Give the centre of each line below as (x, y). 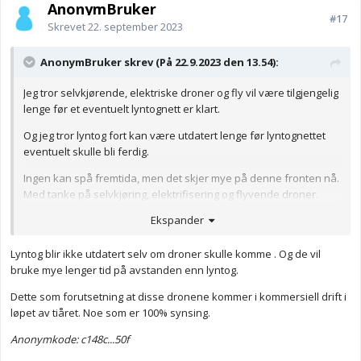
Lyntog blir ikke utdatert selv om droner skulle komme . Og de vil (166, 253)
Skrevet (68, 27)
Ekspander (179, 220)
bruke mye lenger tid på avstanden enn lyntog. (124, 270)
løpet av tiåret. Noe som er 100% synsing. (112, 312)
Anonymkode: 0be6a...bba (86, 221)
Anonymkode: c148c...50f (70, 339)
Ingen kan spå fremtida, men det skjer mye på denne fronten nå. (181, 178)
